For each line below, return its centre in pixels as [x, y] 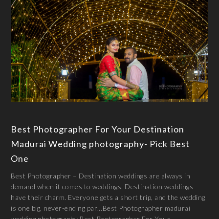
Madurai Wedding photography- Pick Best [100, 144]
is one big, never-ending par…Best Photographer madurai [101, 208]
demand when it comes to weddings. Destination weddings [102, 187]
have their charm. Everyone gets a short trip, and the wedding [108, 197]
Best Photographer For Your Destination [98, 129]
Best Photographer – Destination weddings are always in [101, 176]
